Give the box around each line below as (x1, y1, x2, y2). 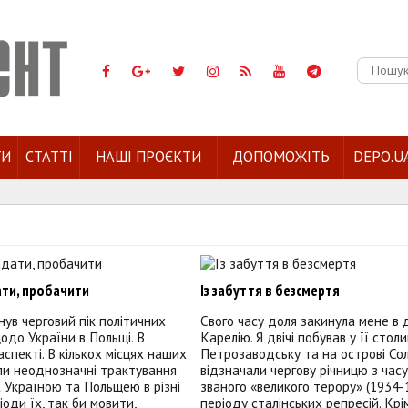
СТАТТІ (25, 147, 73, 167)
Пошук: (357, 56, 402, 75)
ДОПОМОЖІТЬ (231, 147, 330, 167)
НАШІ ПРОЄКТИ (96, 147, 201, 167)
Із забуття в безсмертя (199, 280, 340, 301)
